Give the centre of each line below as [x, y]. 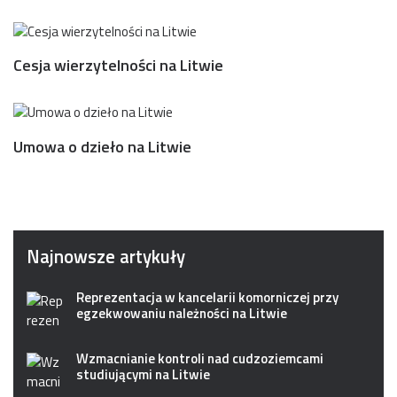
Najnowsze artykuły [106, 256]
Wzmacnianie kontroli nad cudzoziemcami [200, 358]
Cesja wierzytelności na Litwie [118, 66]
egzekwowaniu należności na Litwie [182, 313]
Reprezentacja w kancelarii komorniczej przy [207, 297]
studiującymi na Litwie [143, 374]
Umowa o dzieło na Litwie [102, 146]
